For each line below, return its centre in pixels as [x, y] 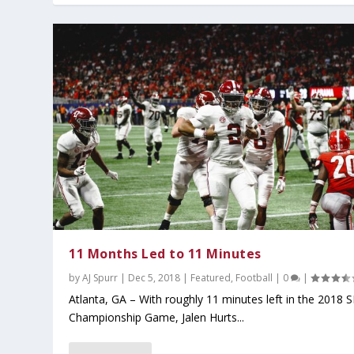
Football [254, 278]
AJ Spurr [100, 278]
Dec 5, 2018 [154, 278]
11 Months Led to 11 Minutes [165, 254]
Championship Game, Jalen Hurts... [157, 318]
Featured [211, 278]
